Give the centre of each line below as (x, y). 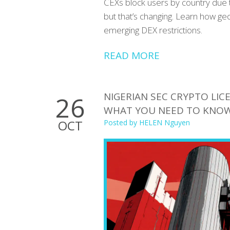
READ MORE (132, 55)
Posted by (121, 122)
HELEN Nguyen (165, 122)
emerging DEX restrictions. (153, 30)
